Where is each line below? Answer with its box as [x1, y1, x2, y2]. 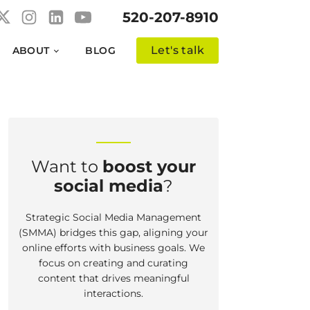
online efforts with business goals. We [22, 241, 205, 254]
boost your [102, 156, 196, 176]
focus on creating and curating [39, 257, 188, 269]
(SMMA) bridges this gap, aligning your [19, 226, 208, 239]
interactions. [84, 287, 143, 300]
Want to [31, 156, 102, 176]
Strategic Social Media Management [26, 211, 201, 224]
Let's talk [151, 43, 204, 57]
